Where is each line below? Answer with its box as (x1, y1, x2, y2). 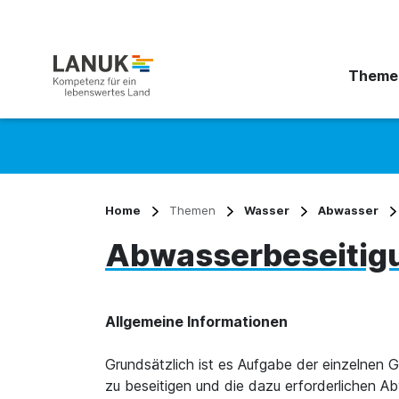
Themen (169, 203, 216, 217)
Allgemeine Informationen (105, 313, 288, 330)
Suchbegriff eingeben (105, 150, 244, 167)
